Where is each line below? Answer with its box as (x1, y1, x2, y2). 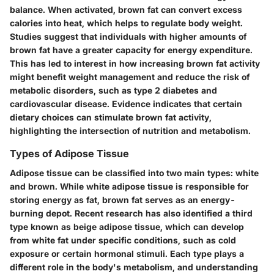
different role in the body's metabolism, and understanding (10, 262, 258, 273)
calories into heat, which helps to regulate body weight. (10, 18, 243, 29)
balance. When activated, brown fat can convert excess (10, 4, 242, 15)
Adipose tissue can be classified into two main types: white (10, 168, 259, 179)
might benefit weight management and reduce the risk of (10, 72, 250, 83)
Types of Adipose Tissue (10, 147, 129, 160)
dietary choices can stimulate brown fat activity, (10, 112, 212, 123)
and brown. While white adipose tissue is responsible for (10, 181, 249, 192)
